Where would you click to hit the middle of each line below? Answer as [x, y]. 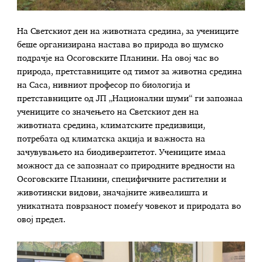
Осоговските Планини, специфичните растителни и [122, 180]
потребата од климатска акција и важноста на [111, 139]
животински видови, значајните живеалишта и [113, 193]
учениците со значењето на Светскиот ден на [108, 113]
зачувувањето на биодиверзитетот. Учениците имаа [122, 153]
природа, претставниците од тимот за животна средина [130, 72]
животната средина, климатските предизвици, [111, 126]
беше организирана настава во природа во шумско [120, 45]
